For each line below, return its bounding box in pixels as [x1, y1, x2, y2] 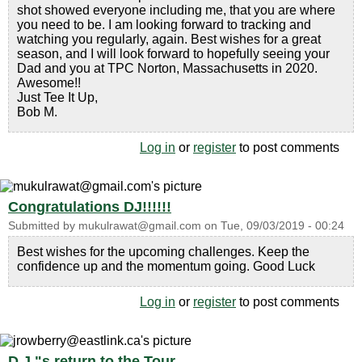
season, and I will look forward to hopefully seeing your [17, 47, 330, 61]
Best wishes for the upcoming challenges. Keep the [17, 245, 309, 259]
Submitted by [8, 220, 78, 232]
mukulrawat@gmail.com [78, 220, 201, 232]
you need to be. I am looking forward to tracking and [17, 18, 311, 32]
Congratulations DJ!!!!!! [8, 199, 171, 215]
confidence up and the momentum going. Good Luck [17, 259, 315, 273]
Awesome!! [17, 76, 81, 90]
